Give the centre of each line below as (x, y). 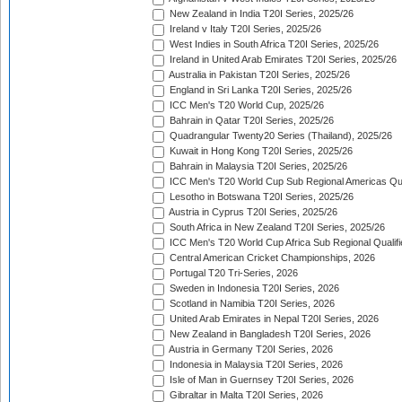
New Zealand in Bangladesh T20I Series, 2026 (269, 334)
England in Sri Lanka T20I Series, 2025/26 (259, 90)
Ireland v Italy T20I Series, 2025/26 (244, 29)
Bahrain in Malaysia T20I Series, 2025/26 (257, 166)
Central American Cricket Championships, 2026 (271, 258)
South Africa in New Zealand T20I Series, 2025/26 (276, 227)
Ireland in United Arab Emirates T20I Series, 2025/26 (282, 60)
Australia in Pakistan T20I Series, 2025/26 (258, 75)
